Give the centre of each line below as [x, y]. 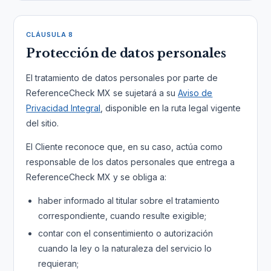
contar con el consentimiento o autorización [126, 233]
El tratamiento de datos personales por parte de [122, 78]
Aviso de [195, 93]
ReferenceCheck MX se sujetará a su [102, 93]
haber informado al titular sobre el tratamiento [129, 201]
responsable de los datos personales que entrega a [131, 162]
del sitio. [43, 123]
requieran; [59, 263]
